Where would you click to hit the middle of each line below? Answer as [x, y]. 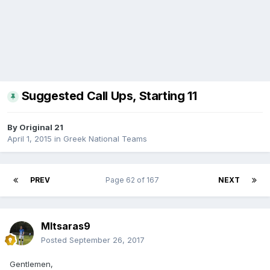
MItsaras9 [66, 226]
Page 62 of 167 [134, 180]
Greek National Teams [105, 139]
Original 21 [41, 127]
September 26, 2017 [107, 240]
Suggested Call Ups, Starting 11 [109, 96]
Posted [55, 240]
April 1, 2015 [30, 139]
